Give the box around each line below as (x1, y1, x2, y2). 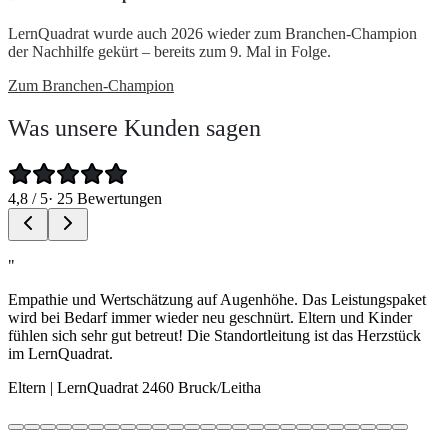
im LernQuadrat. (8, 344, 113, 362)
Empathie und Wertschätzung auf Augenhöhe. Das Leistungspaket (8, 290, 426, 308)
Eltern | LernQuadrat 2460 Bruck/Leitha (8, 378, 261, 396)
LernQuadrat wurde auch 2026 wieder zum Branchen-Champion (8, 24, 417, 42)
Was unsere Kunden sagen (8, 114, 261, 141)
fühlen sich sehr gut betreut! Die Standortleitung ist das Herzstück (8, 326, 421, 344)
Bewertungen (73, 189, 162, 207)
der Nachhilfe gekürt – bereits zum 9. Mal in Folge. (8, 42, 331, 60)
